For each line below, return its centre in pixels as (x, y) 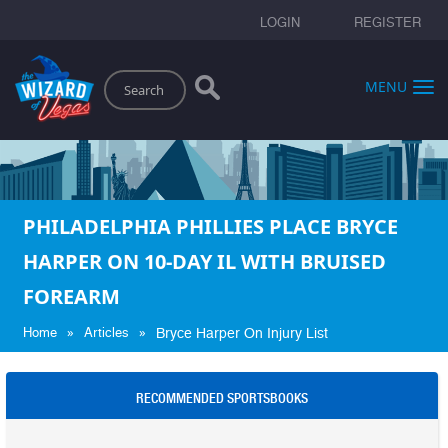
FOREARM (71, 296)
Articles (106, 332)
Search (115, 75)
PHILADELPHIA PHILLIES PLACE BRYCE (210, 226)
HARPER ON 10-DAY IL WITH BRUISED (204, 261)
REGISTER (387, 22)
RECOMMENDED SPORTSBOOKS (221, 397)
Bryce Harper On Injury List (242, 332)
